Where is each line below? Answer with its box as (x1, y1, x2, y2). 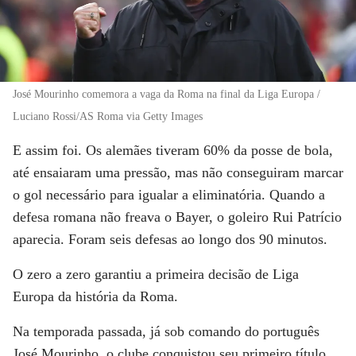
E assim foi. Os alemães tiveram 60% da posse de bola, (13, 141, 333, 158)
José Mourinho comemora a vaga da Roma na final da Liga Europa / (13, 87, 320, 100)
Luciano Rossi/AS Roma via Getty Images (13, 110, 203, 122)
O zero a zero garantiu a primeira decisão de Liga (13, 265, 299, 282)
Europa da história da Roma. (13, 288, 178, 304)
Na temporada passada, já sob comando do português (13, 323, 319, 339)
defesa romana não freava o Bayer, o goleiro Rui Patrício (13, 208, 342, 225)
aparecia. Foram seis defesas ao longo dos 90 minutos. (13, 230, 327, 247)
